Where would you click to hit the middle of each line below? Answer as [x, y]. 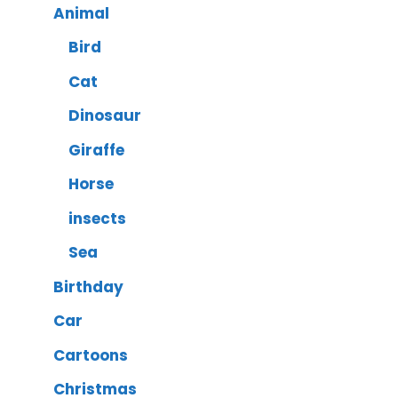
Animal [81, 13]
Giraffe [96, 150]
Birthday [88, 287]
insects [97, 218]
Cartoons [91, 355]
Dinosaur [105, 116]
